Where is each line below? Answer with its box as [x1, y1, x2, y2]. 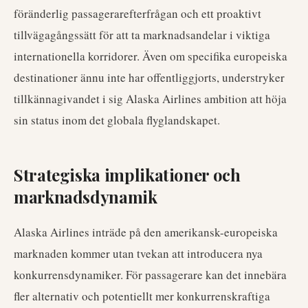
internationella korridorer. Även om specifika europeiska [14, 48, 287, 64]
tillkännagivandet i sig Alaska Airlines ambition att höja [14, 91, 287, 107]
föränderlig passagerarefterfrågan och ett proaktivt [14, 5, 261, 21]
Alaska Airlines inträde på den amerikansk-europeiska [14, 224, 278, 240]
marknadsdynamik [14, 186, 157, 208]
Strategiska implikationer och [14, 164, 241, 186]
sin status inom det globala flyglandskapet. [14, 112, 220, 128]
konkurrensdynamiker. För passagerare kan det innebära [14, 267, 287, 283]
